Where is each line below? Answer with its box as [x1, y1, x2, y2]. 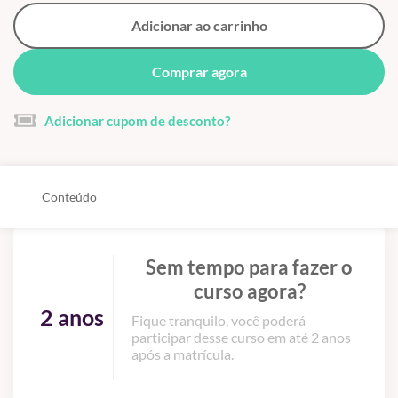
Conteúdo [42, 189, 97, 205]
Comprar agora [151, 63, 247, 81]
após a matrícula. [131, 345, 234, 362]
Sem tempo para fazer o [146, 254, 353, 279]
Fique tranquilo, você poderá [131, 311, 306, 329]
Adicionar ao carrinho [131, 17, 267, 35]
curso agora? [193, 278, 306, 303]
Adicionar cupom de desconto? [44, 112, 230, 129]
